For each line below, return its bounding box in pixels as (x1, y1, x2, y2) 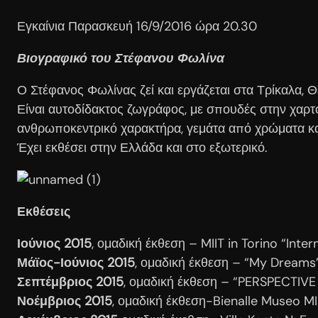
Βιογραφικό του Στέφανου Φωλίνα (17, 49, 228, 67)
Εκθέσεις (17, 202, 70, 220)
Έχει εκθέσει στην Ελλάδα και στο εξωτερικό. (17, 138, 268, 156)
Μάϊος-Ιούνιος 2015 (17, 253, 135, 271)
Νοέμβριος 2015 (17, 292, 112, 309)
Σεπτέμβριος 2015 (17, 273, 124, 290)
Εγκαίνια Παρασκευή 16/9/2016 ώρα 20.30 (17, 17, 257, 35)
